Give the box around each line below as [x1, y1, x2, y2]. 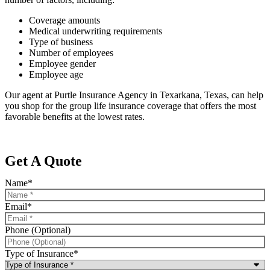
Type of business [29, 37, 93, 47]
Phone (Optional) [5, 225, 71, 235]
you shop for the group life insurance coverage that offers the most [5, 101, 256, 111]
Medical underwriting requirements [29, 26, 162, 36]
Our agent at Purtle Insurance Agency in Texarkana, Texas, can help [5, 90, 263, 100]
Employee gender [29, 58, 96, 69]
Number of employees [29, 48, 113, 58]
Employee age [29, 69, 83, 80]
